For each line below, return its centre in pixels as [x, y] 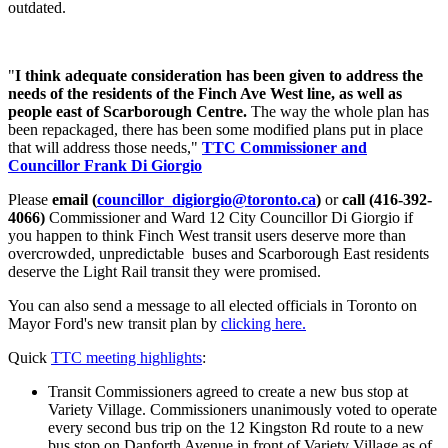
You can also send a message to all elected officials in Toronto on [212, 305]
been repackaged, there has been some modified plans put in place [215, 129]
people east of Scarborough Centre [125, 111]
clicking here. [263, 323]
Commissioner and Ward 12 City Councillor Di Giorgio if [229, 217]
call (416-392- [387, 199]
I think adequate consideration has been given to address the [219, 75]
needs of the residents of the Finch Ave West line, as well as [205, 93]
